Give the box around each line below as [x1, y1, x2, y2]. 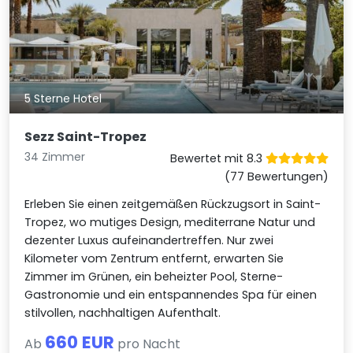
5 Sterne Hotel [24, 91, 102, 107]
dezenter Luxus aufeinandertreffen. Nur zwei [24, 232, 274, 248]
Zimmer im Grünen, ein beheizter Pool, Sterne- [24, 268, 284, 284]
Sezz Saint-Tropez [24, 127, 147, 146]
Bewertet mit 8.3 [169, 150, 266, 166]
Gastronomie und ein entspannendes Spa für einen [24, 286, 318, 303]
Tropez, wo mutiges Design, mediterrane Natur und [24, 214, 316, 230]
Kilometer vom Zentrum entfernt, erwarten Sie [24, 250, 284, 266]
